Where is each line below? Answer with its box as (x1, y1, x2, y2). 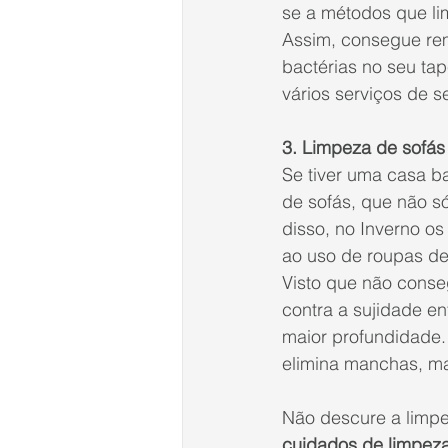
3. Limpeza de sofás (282, 136, 445, 160)
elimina (282, 352, 344, 376)
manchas (344, 352, 418, 376)
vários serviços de (282, 82, 433, 106)
